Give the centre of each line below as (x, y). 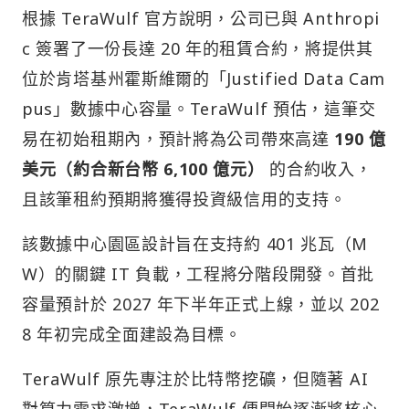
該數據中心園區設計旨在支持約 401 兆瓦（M (195, 243)
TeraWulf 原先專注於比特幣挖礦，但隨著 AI (195, 378)
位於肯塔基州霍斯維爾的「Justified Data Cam (204, 78)
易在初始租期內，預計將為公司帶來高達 (178, 138)
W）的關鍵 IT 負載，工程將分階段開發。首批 (199, 273)
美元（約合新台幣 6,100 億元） (143, 168)
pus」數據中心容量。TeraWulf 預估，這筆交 (199, 108)
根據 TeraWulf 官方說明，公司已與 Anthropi (201, 18)
